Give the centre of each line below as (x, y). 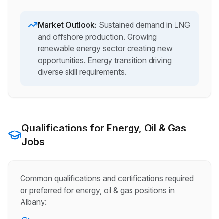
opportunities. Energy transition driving (105, 60)
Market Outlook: (68, 25)
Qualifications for (64, 128)
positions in (154, 190)
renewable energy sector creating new (105, 48)
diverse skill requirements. (82, 72)
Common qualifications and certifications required (107, 178)
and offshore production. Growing (97, 37)
